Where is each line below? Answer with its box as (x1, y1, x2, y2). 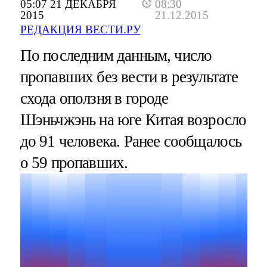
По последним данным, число (20, 46, 212, 65)
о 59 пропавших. (20, 154, 128, 172)
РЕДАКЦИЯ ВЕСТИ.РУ (20, 23, 141, 36)
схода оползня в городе (20, 89, 169, 108)
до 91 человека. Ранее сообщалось (20, 132, 242, 151)
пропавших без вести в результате (20, 68, 238, 86)
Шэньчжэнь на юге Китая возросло (20, 111, 247, 129)
